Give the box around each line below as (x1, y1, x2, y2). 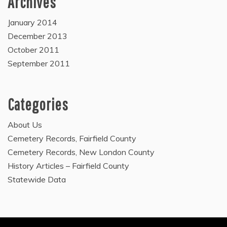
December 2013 (8, 31, 67, 41)
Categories (8, 95, 68, 113)
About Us (8, 120, 42, 130)
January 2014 (8, 17, 57, 27)
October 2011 (8, 45, 59, 55)
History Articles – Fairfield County (8, 161, 129, 171)
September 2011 (8, 58, 70, 68)
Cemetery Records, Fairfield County (8, 133, 136, 143)
